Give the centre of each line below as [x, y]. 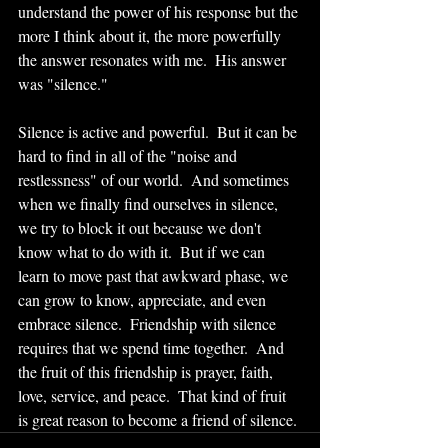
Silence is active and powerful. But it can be [159, 131]
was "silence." [67, 83]
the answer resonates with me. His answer [154, 59]
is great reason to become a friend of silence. [159, 419]
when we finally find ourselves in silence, [150, 203]
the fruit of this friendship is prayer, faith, [147, 371]
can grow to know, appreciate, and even [144, 299]
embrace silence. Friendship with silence [149, 323]
